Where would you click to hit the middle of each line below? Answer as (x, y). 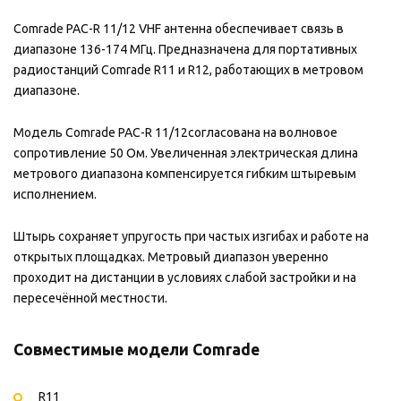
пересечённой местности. (90, 298)
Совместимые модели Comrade (137, 349)
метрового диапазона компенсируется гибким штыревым (185, 173)
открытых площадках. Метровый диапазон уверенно (171, 256)
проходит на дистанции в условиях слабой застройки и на (185, 277)
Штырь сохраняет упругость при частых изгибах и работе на (191, 236)
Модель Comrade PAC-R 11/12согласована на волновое (175, 132)
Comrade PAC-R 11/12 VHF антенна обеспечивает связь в (179, 28)
